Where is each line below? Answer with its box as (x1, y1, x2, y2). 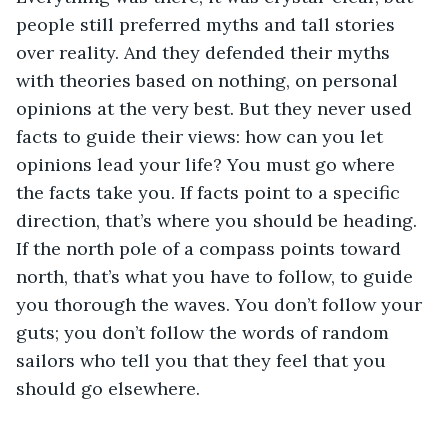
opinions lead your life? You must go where (16, 152, 400, 176)
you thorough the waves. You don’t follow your (16, 292, 427, 316)
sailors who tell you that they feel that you (16, 348, 391, 372)
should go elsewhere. (16, 376, 200, 400)
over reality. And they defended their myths (16, 40, 395, 64)
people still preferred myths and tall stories (16, 12, 400, 36)
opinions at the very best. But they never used (16, 96, 417, 120)
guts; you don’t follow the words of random (16, 320, 394, 344)
